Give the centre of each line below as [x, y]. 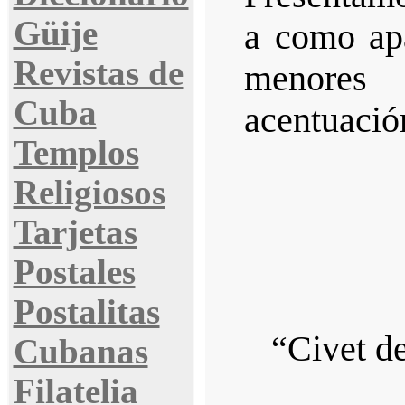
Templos [76, 153]
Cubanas [80, 352]
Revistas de [98, 73]
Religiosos [89, 193]
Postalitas [86, 312]
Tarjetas [75, 232]
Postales [74, 272]
